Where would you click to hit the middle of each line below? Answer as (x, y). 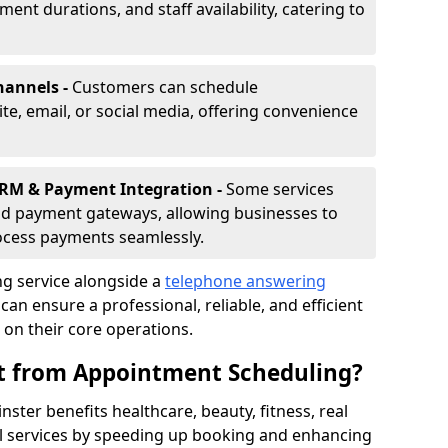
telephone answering (245, 281)
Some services (280, 189)
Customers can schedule (165, 87)
